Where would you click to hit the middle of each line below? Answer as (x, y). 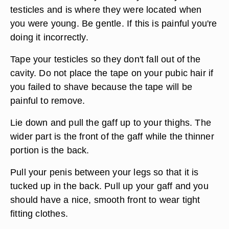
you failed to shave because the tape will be (101, 87)
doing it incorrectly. (49, 37)
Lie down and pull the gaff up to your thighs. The (111, 122)
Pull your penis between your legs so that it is (105, 172)
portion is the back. (50, 150)
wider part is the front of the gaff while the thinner (112, 136)
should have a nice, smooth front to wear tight (105, 200)
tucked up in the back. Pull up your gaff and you (109, 186)
